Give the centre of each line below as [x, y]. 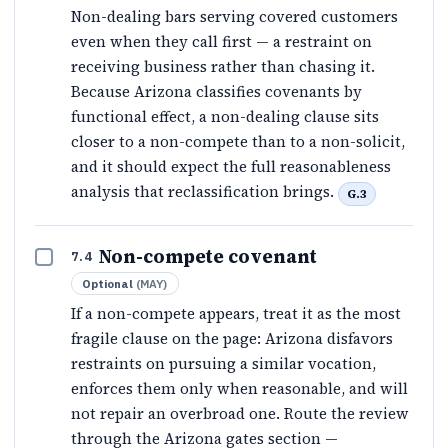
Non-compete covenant [208, 256]
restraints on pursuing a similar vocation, [223, 363]
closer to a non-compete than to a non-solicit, [238, 142]
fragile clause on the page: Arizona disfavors [232, 338]
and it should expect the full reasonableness [231, 167]
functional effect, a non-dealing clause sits [225, 117]
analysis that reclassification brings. [204, 192]
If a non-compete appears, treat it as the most [236, 313]
